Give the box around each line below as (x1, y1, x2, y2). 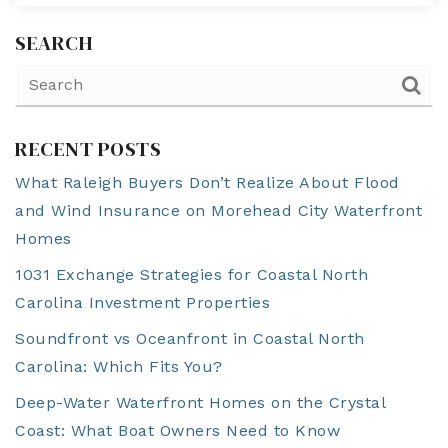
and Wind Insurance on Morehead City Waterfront (15, 201, 422, 220)
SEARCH (15, 29, 93, 57)
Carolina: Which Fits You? (15, 357, 223, 376)
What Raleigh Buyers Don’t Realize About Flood (15, 173, 400, 192)
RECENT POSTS (15, 135, 161, 163)
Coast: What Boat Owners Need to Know (15, 421, 340, 440)
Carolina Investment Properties (15, 293, 270, 312)
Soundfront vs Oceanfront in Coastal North (15, 329, 365, 348)
